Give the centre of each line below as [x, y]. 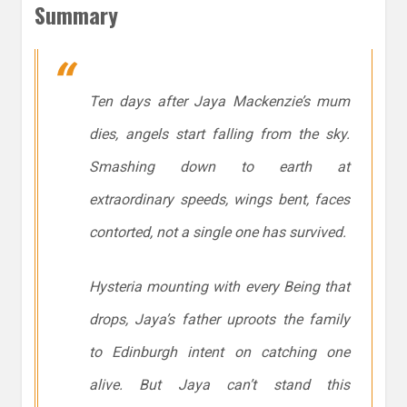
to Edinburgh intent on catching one [219, 352]
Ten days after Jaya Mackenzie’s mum [219, 102]
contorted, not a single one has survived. [218, 233]
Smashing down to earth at [219, 167]
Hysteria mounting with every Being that [219, 287]
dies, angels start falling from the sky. [219, 134]
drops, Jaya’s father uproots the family [219, 320]
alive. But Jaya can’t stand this [219, 385]
